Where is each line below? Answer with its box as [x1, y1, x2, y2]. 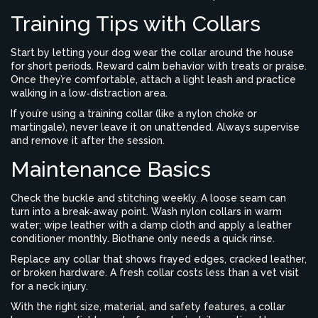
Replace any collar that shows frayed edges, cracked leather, [11, 253, 307, 265]
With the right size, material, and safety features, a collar [11, 301, 285, 312]
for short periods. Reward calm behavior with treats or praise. [11, 60, 307, 72]
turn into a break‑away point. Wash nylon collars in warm [11, 206, 282, 217]
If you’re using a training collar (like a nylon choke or [11, 108, 257, 119]
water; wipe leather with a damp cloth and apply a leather [11, 219, 292, 231]
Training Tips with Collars [11, 11, 261, 36]
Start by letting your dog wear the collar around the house [11, 47, 294, 58]
